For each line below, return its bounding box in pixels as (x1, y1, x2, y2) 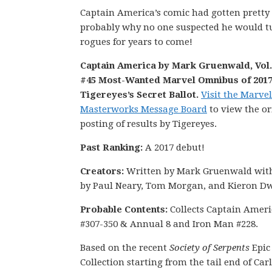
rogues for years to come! (80, 36, 192, 47)
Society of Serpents (169, 242, 250, 253)
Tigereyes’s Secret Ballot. (80, 89, 201, 100)
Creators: (80, 166, 126, 177)
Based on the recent (80, 242, 169, 253)
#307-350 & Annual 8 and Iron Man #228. (80, 219, 258, 229)
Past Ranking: (80, 142, 145, 153)
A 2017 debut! (145, 142, 205, 153)
